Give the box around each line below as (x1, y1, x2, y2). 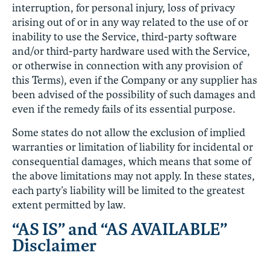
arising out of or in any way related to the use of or (12, 15, 248, 29)
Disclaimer (12, 234, 96, 256)
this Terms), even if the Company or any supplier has (12, 73, 257, 87)
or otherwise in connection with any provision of (12, 58, 242, 72)
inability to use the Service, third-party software (12, 30, 237, 43)
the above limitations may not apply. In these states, (12, 169, 255, 183)
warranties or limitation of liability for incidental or (12, 140, 253, 154)
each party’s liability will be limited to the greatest (12, 183, 245, 197)
